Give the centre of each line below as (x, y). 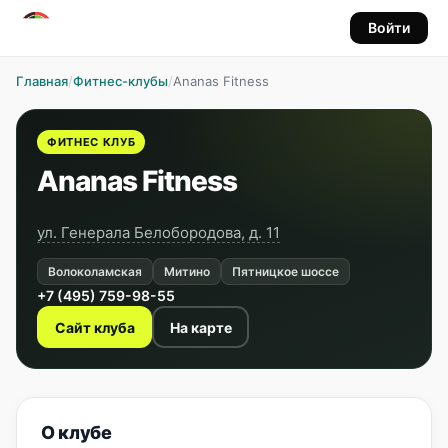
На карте (200, 327)
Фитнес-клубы (120, 81)
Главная (42, 81)
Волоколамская (95, 271)
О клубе (76, 432)
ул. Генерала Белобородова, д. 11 (158, 232)
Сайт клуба (94, 327)
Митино (187, 271)
